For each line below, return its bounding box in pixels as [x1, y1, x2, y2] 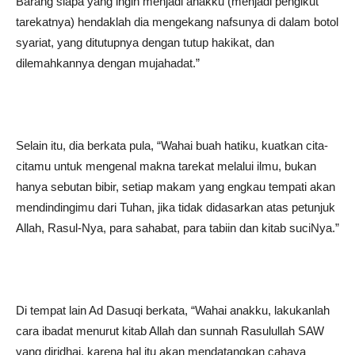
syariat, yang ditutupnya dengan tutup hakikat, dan [16, 36, 274, 49]
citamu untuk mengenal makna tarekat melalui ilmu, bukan [16, 159, 316, 173]
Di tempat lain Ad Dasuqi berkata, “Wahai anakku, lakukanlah [16, 303, 330, 317]
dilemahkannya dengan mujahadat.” [16, 56, 200, 70]
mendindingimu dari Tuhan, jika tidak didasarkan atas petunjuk [16, 200, 335, 214]
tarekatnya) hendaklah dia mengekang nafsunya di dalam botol [16, 15, 338, 29]
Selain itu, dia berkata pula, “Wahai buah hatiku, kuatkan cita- [16, 139, 328, 152]
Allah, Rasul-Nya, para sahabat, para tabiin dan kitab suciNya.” [16, 221, 339, 235]
